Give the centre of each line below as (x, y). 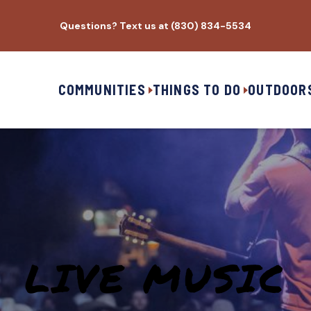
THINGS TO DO (197, 90)
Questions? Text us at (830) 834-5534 (155, 26)
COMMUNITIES (102, 90)
